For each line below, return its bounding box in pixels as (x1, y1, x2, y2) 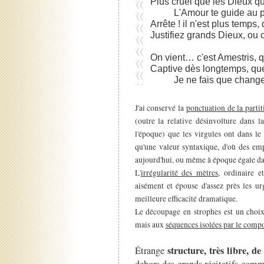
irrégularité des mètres (140, 167, 219, 179)
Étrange (134, 244, 167, 258)
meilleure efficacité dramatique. (134, 193, 237, 204)
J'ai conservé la (134, 103, 186, 114)
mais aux (134, 219, 166, 230)
